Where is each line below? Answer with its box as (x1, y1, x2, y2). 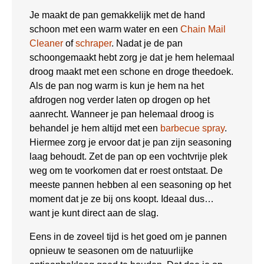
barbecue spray (160, 123, 225, 134)
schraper (75, 38, 111, 49)
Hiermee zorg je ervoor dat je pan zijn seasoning (29, 137, 232, 148)
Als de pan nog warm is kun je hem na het (29, 81, 204, 91)
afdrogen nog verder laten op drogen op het (29, 95, 210, 105)
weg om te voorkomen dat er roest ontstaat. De (29, 166, 223, 176)
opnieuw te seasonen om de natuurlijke (29, 246, 193, 256)
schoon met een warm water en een (29, 24, 180, 35)
